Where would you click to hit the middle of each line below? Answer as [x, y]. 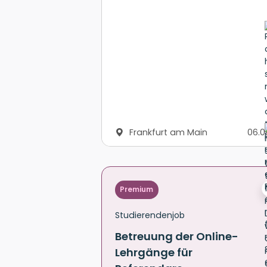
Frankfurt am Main [167, 133]
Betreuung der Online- [177, 236]
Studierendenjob [150, 215]
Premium [137, 190]
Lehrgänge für [154, 252]
